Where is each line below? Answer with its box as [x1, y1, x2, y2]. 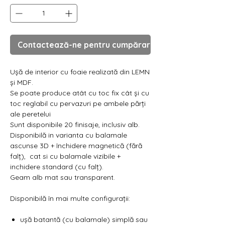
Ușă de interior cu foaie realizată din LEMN [10, 67, 150, 76]
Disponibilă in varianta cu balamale [10, 130, 127, 140]
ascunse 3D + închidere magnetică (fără [10, 141, 142, 150]
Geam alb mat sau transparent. [10, 172, 115, 182]
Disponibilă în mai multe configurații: [10, 193, 130, 203]
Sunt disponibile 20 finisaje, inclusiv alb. [10, 120, 140, 129]
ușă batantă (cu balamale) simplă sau [20, 214, 148, 224]
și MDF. [10, 77, 33, 87]
